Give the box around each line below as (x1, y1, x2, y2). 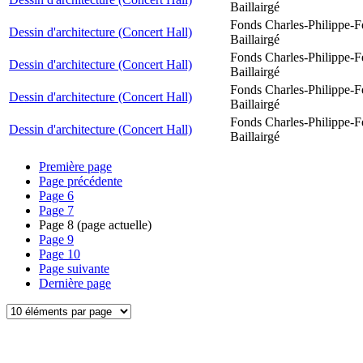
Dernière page (39, 276, 111, 290)
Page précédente (39, 174, 122, 188)
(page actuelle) (74, 218, 152, 232)
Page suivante (39, 262, 109, 275)
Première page (39, 160, 112, 173)
